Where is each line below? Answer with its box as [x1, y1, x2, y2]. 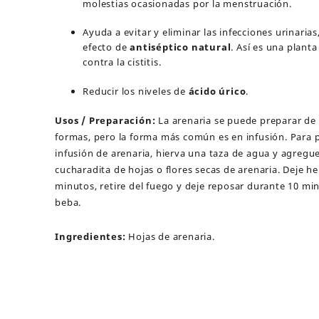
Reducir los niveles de [83, 84, 189, 98]
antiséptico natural [130, 41, 231, 53]
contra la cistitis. [83, 56, 162, 68]
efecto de [83, 41, 130, 53]
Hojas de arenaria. [128, 230, 215, 243]
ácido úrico [188, 84, 246, 98]
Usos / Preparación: [55, 114, 156, 127]
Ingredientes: [55, 230, 129, 243]
